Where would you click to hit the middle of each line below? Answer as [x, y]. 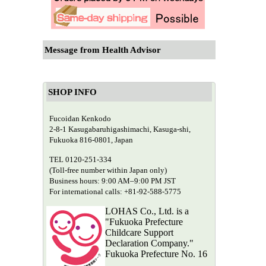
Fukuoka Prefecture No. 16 [156, 254]
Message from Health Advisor [103, 50]
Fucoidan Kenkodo [80, 118]
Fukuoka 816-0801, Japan [91, 140]
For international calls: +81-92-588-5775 [115, 191]
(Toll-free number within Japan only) [108, 170]
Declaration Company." [149, 243]
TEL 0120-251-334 [80, 159]
